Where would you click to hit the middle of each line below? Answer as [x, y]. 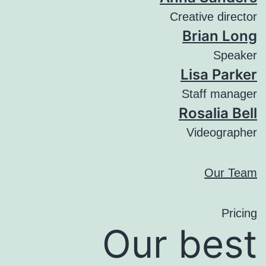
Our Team [231, 173]
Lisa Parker [219, 75]
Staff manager [219, 94]
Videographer [222, 132]
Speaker [235, 55]
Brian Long [220, 36]
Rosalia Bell [218, 113]
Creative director [213, 17]
